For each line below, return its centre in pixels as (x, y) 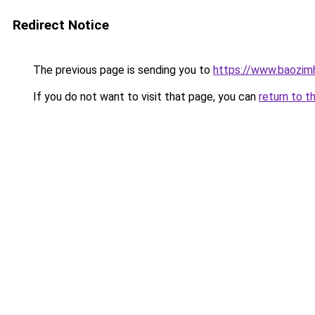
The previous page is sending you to (122, 70)
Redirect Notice (61, 25)
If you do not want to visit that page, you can (144, 97)
